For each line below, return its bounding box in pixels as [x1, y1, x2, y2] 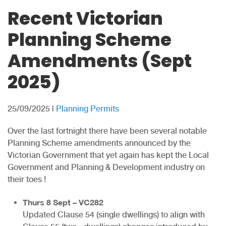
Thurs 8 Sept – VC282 [23, 194, 103, 209]
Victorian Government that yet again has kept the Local [8, 150, 209, 160]
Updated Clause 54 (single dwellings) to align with [23, 209, 205, 219]
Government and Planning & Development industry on [8, 162, 205, 172]
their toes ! [8, 174, 46, 184]
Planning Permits [56, 103, 119, 114]
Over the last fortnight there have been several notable [8, 126, 207, 136]
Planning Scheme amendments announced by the [8, 138, 191, 148]
